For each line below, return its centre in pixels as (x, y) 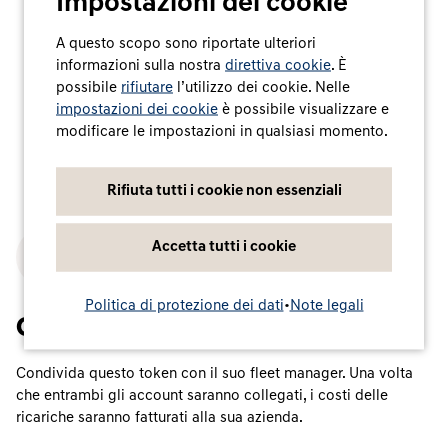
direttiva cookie (278, 65)
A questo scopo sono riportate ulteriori (186, 43)
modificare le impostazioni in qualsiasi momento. (222, 131)
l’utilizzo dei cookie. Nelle (261, 87)
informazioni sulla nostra (140, 65)
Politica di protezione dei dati (184, 305)
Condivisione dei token (161, 329)
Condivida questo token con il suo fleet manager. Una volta (214, 374)
